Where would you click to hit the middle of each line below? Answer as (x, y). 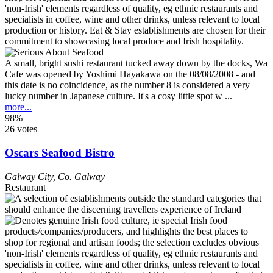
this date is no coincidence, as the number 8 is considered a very (127, 85)
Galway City (29, 176)
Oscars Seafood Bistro (60, 152)
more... (18, 107)
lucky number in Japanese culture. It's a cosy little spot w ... (119, 96)
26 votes (21, 129)
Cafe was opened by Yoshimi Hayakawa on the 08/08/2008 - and (130, 74)
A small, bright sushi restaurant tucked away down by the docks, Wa (136, 63)
